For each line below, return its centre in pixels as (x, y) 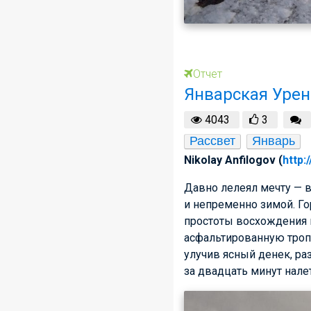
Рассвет (212, 141)
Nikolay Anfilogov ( (233, 160)
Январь (274, 141)
